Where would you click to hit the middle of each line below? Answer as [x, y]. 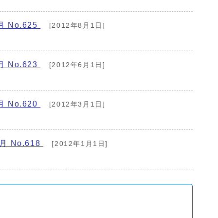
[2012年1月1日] [79, 144]
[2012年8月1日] [76, 25]
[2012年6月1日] [76, 65]
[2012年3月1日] [76, 104]
